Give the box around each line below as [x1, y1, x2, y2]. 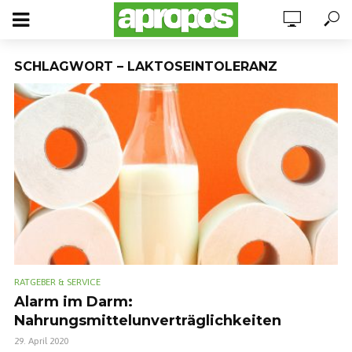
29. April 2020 [14, 335, 68, 347]
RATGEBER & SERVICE [14, 277, 101, 288]
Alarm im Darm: [14, 293, 133, 311]
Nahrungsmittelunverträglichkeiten [14, 312, 281, 330]
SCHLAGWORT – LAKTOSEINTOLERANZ [14, 59, 277, 74]
